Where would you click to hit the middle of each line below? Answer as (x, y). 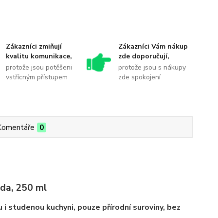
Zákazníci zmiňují (34, 46)
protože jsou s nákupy (152, 67)
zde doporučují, (144, 56)
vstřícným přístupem (37, 77)
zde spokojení (139, 77)
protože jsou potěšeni (39, 67)
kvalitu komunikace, (39, 56)
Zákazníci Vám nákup (153, 46)
